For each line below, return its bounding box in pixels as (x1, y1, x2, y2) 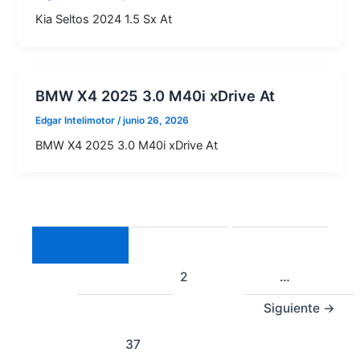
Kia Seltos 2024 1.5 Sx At (35, 12, 173, 27)
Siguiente (263, 301, 323, 317)
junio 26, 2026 (123, 115, 190, 127)
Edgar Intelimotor (35, 115, 118, 127)
